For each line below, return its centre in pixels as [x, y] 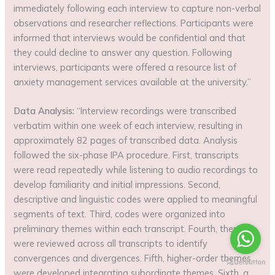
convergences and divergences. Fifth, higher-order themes [133, 258]
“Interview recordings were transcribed [156, 111]
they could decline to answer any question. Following [123, 53]
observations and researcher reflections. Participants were [134, 23]
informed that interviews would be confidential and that [130, 38]
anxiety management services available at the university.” [133, 82]
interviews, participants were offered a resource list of [125, 68]
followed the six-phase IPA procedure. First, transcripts [126, 155]
